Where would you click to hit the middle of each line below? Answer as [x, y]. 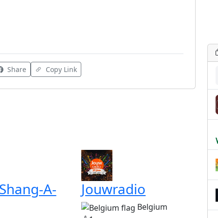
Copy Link [61, 70]
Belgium [153, 207]
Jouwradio [114, 189]
